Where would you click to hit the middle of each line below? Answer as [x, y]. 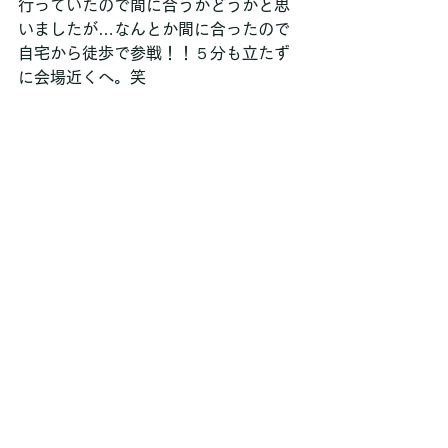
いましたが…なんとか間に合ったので [154, 28]
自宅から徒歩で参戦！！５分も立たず [154, 52]
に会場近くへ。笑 [82, 76]
